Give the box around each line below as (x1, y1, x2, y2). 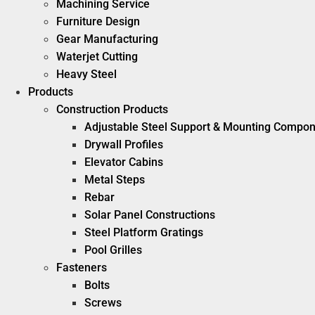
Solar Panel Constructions (84, 208, 215, 221)
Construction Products (56, 103, 168, 116)
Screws (84, 296, 122, 309)
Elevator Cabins (84, 155, 163, 169)
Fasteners (56, 261, 107, 274)
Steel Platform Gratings (84, 226, 203, 239)
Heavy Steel (56, 67, 117, 81)
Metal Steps (84, 173, 145, 186)
